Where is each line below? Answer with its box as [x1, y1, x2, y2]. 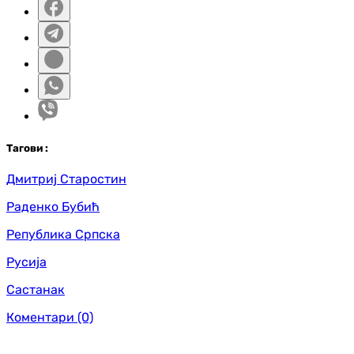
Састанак [6, 281, 65, 297]
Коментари [6, 309, 74, 325]
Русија [6, 254, 47, 269]
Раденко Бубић [6, 198, 100, 214]
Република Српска [6, 226, 120, 242]
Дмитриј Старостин [6, 171, 126, 186]
